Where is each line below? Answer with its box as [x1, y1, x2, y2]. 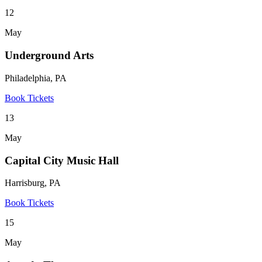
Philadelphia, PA [5, 73, 67, 83]
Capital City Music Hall [5, 154, 119, 167]
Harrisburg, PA [5, 178, 61, 188]
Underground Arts [5, 49, 94, 62]
